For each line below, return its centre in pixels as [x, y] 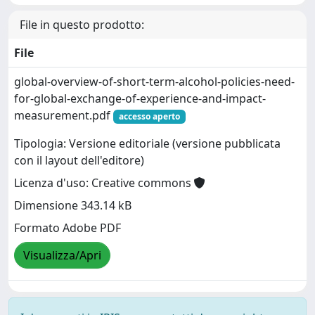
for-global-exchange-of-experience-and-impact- [140, 98]
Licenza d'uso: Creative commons [104, 183]
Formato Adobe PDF [67, 228]
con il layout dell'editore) [79, 161]
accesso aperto [149, 116]
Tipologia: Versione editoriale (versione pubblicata [147, 144]
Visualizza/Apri [62, 256]
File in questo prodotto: [82, 25]
